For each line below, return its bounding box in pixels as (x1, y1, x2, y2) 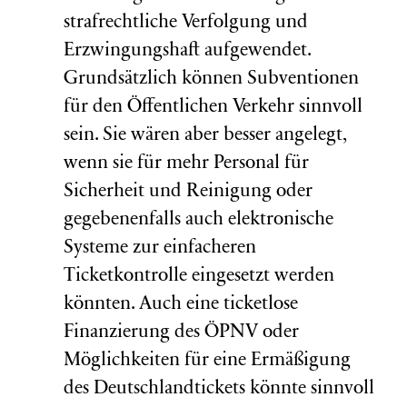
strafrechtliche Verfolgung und (64, 14, 308, 33)
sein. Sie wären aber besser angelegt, (64, 126, 346, 145)
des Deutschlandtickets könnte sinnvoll (64, 380, 374, 399)
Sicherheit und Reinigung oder (64, 183, 313, 202)
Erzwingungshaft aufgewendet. (64, 42, 311, 61)
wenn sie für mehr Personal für (64, 154, 309, 174)
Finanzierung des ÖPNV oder (64, 323, 299, 342)
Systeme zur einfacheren (64, 239, 256, 258)
